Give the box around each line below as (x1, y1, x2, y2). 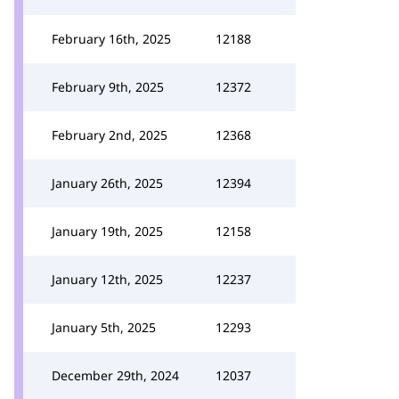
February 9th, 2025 (52, 78, 164, 95)
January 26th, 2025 (52, 175, 163, 191)
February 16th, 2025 (52, 30, 171, 47)
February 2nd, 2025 (52, 126, 167, 143)
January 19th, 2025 (52, 223, 163, 240)
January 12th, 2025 (52, 271, 163, 288)
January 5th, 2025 (52, 319, 156, 336)
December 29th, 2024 (52, 367, 179, 384)
